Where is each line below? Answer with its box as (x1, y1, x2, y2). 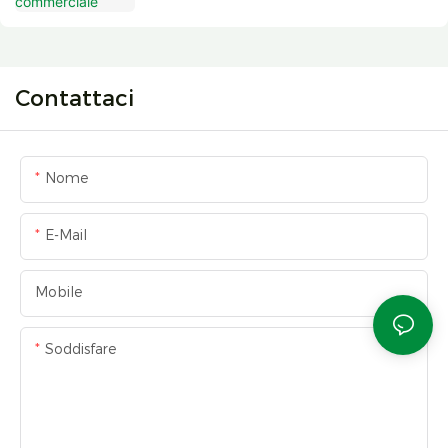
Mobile (35, 283, 82, 302)
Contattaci (15, 85, 134, 113)
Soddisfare (45, 340, 116, 359)
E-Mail (45, 226, 87, 245)
